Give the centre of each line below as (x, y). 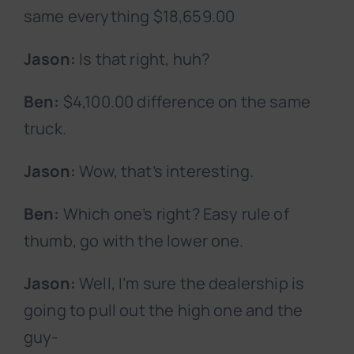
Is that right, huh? (143, 59)
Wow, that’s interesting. (164, 171)
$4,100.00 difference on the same (185, 102)
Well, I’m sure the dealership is (190, 284)
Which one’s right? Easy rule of (174, 214)
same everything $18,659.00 (130, 17)
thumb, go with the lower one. (134, 241)
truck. (45, 129)
